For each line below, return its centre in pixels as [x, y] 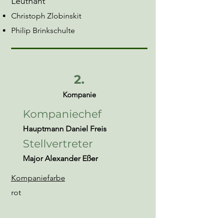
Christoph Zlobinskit [46, 16]
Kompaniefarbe [38, 178]
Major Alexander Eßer [60, 158]
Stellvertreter [58, 144]
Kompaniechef [62, 114]
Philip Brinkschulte [43, 30]
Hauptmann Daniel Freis [64, 129]
